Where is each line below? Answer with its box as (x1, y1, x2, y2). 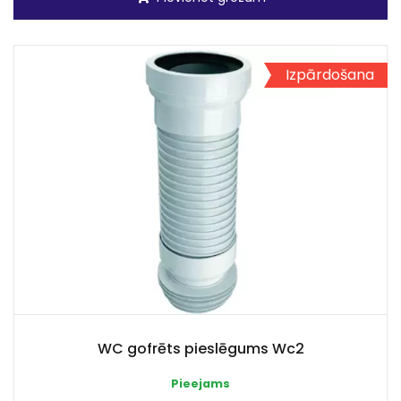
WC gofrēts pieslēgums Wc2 (97, 338, 304, 359)
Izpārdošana (286, 64, 374, 85)
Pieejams (171, 376, 230, 391)
